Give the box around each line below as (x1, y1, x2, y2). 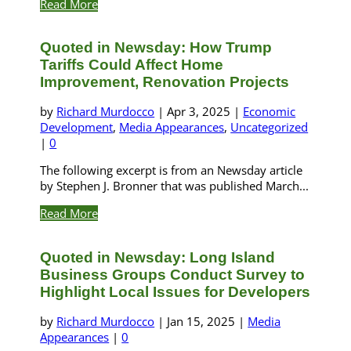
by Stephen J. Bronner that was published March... (40, 178, 309, 194)
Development (40, 119, 114, 136)
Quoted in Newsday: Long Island (40, 248, 276, 266)
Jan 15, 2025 (167, 313, 236, 329)
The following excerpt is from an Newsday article (40, 162, 303, 179)
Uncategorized (230, 119, 309, 136)
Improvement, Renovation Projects (40, 74, 290, 91)
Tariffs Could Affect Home (40, 56, 224, 74)
